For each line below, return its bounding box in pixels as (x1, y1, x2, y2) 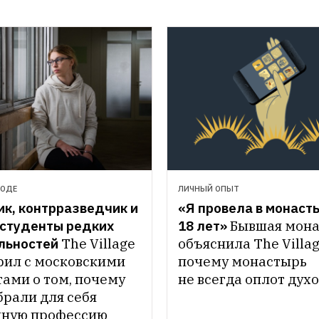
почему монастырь (178, 252, 307, 270)
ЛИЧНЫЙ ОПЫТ (178, 183, 239, 194)
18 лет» (178, 216, 227, 234)
